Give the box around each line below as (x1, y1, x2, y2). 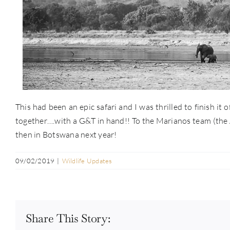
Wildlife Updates (62, 157, 112, 165)
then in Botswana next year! (15, 129, 117, 140)
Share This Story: (26, 211, 110, 226)
